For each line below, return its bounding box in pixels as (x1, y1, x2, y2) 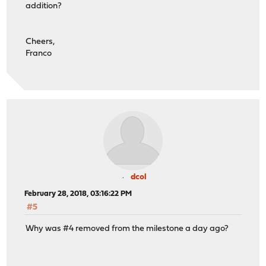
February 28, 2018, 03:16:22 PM (24, 189, 132, 198)
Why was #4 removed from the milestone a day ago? (26, 224, 229, 234)
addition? (26, 2, 62, 11)
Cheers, (26, 37, 55, 47)
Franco (26, 49, 52, 59)
